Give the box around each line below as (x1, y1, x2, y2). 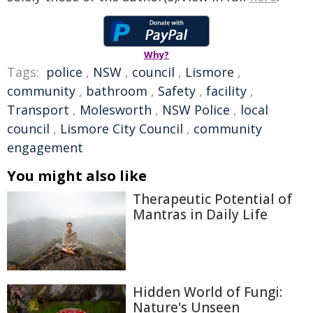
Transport (7, 101, 69, 118)
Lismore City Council (60, 120, 183, 137)
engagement (7, 139, 83, 156)
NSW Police (162, 101, 230, 118)
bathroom (86, 82, 147, 99)
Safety (158, 82, 196, 99)
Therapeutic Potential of (133, 190, 292, 208)
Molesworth (80, 101, 152, 118)
